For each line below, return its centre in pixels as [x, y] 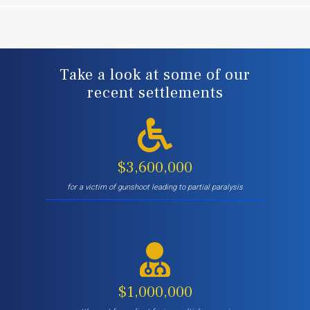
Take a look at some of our [155, 74]
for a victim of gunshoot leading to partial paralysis [155, 187]
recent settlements [155, 92]
